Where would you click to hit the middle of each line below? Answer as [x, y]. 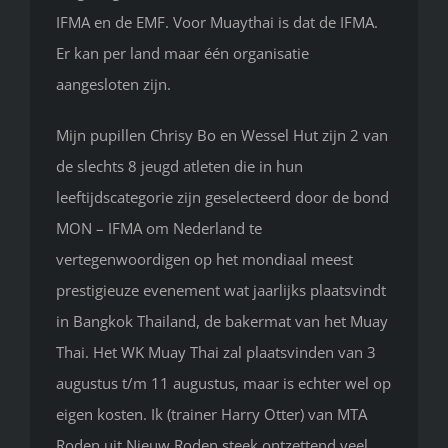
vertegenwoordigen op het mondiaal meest [204, 259]
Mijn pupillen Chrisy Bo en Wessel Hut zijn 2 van [222, 135]
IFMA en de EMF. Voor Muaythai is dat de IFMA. [217, 22]
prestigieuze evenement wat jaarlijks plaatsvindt [221, 290]
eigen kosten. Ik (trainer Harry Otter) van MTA [211, 414]
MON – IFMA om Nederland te [159, 228]
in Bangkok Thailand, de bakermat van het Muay [222, 321]
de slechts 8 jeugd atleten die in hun [179, 166]
